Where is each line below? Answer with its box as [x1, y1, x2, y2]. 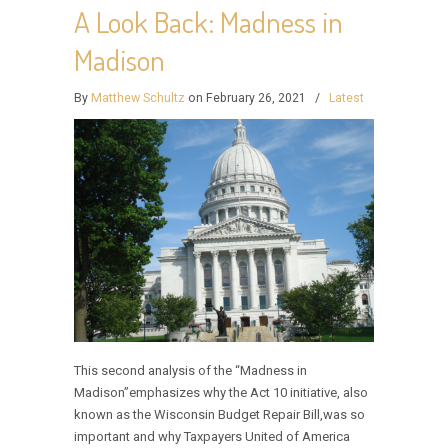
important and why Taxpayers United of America [74, 429, 350, 445]
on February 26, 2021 [185, 91, 309, 105]
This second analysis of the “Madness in [74, 363, 307, 379]
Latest [329, 91, 364, 105]
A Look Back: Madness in [74, 3, 343, 40]
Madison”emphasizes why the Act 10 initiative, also [74, 385, 368, 401]
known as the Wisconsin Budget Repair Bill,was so [74, 407, 365, 423]
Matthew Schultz [91, 91, 185, 105]
